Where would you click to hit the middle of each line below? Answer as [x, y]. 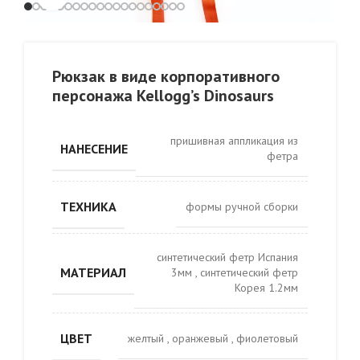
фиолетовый [267, 338]
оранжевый [202, 338]
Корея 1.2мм [266, 288]
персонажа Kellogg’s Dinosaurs [163, 96]
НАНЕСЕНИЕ [94, 148]
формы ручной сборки [242, 207]
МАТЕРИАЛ [93, 272]
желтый [147, 338]
